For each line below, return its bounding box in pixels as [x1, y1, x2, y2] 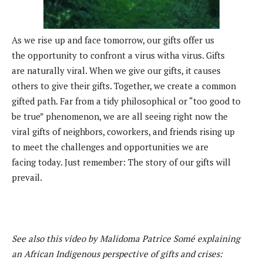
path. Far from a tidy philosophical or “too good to [37, 95, 241, 107]
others [12, 80, 41, 92]
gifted [12, 95, 37, 107]
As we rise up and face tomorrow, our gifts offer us [12, 34, 214, 46]
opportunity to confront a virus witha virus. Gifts [28, 49, 225, 62]
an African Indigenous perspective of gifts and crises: [12, 248, 222, 260]
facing [12, 156, 38, 168]
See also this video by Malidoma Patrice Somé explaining [12, 232, 240, 245]
